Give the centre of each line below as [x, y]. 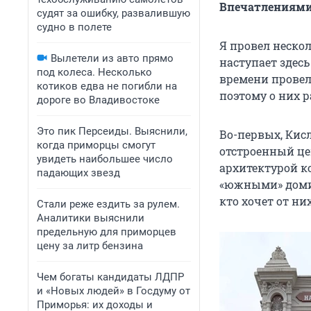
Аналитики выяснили [91, 218]
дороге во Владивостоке [98, 100]
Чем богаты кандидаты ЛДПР [110, 277]
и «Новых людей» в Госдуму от [114, 291]
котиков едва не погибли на [107, 86]
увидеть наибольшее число [105, 159]
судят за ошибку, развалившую [114, 13]
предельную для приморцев [107, 232]
